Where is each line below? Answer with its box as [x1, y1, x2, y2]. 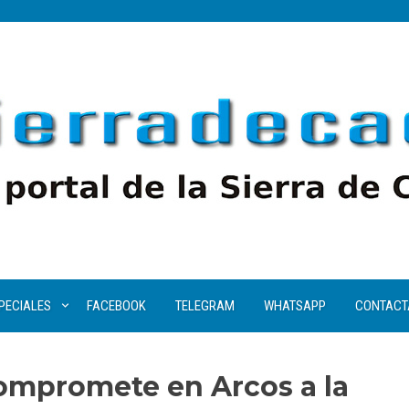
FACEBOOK [86, 298, 146, 314]
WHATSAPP [263, 298, 326, 314]
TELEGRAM [174, 298, 235, 314]
